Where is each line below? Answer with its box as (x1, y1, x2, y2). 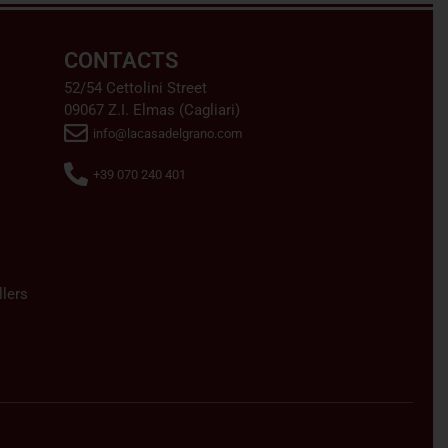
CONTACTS (63, 48, 178, 73)
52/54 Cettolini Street (63, 79, 207, 97)
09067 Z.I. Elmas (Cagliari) (63, 101, 240, 119)
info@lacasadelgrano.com (92, 125, 242, 141)
